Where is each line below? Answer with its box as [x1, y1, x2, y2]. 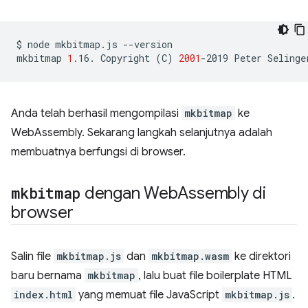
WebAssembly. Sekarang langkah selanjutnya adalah [11, 126, 272, 140]
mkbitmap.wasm [151, 250, 229, 263]
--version [123, 38, 173, 52]
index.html [14, 288, 73, 302]
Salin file [11, 250, 54, 264]
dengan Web [80, 183, 178, 204]
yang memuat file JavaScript [76, 288, 222, 302]
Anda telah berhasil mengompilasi [11, 107, 181, 121]
